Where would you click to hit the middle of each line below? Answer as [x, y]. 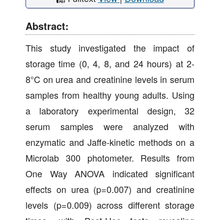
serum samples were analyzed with [110, 126]
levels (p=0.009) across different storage [110, 205]
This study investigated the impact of [110, 48]
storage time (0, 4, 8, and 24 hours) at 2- [110, 64]
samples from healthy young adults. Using [110, 95]
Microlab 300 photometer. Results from [110, 158]
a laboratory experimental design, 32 [110, 111]
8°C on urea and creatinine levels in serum [110, 79]
